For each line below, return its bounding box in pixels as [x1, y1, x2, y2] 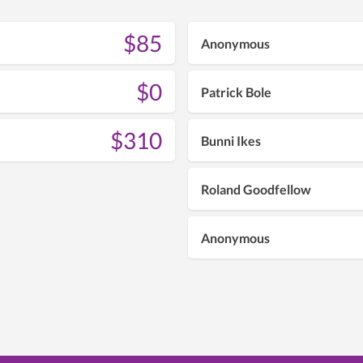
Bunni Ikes [201, 132, 261, 148]
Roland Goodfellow [201, 181, 311, 197]
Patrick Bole [201, 83, 271, 100]
